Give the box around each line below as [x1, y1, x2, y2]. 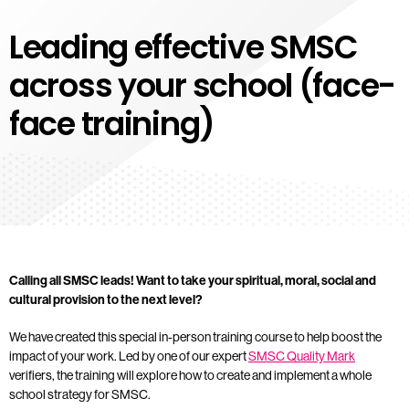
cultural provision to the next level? [9, 291, 203, 308]
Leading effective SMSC [9, 24, 358, 69]
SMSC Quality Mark [248, 348, 355, 363]
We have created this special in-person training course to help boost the [9, 329, 382, 344]
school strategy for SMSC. [9, 386, 151, 402]
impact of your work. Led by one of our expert [9, 348, 248, 363]
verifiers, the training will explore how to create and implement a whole [9, 367, 372, 383]
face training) [9, 100, 215, 146]
